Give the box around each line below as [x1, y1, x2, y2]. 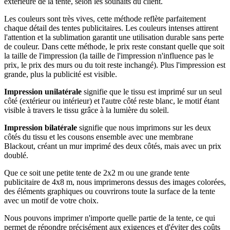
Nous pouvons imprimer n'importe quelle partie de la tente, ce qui [4, 213, 215, 222]
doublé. [4, 150, 28, 160]
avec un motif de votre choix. [4, 196, 99, 205]
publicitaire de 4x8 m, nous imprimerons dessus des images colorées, [4, 177, 226, 186]
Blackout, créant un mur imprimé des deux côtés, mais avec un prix [4, 141, 221, 150]
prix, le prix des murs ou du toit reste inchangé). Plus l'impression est [4, 60, 225, 69]
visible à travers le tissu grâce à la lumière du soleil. [4, 105, 169, 114]
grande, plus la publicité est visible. [4, 69, 117, 79]
